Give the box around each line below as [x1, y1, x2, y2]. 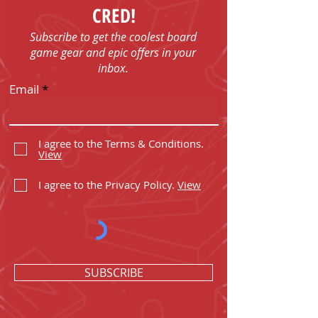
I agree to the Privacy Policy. [38, 177, 175, 192]
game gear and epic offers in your [31, 44, 196, 60]
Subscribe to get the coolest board [30, 28, 197, 45]
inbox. [98, 60, 128, 76]
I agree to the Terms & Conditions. [38, 136, 204, 150]
